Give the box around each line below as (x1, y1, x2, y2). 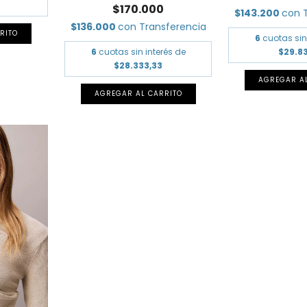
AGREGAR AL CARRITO (94, 88, 182, 99)
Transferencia (138, 20, 206, 34)
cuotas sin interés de (98, 46, 186, 58)
